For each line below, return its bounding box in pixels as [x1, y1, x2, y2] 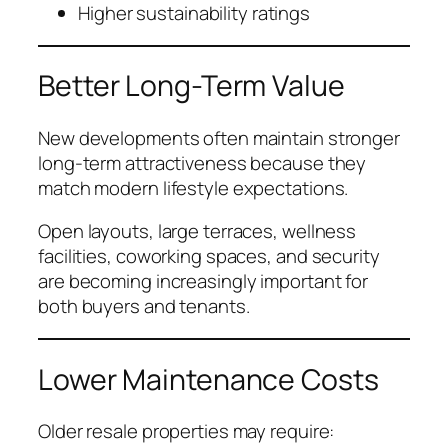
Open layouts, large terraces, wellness [38, 218, 357, 245]
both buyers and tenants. [38, 293, 250, 320]
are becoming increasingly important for [38, 268, 369, 295]
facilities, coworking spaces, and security [38, 243, 380, 270]
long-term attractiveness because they [38, 149, 367, 176]
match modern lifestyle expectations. [38, 174, 349, 201]
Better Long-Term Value [38, 66, 345, 106]
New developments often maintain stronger [38, 124, 400, 151]
